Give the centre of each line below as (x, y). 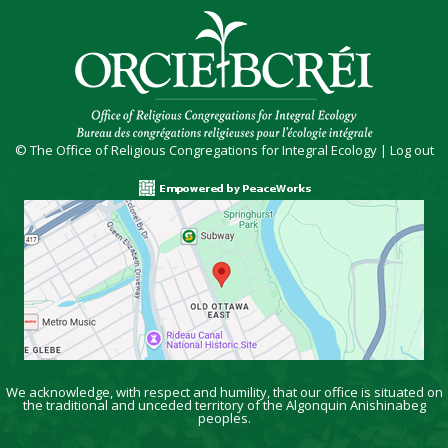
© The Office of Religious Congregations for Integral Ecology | (202, 149)
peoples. (224, 417)
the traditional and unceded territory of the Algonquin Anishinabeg (224, 404)
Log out (411, 149)
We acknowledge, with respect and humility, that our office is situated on (224, 391)
